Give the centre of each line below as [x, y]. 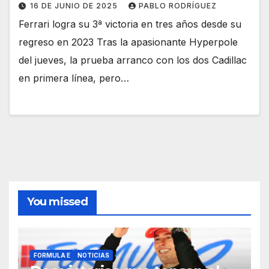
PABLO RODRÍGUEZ [178, 6]
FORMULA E [52, 255]
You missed [57, 201]
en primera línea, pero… [74, 78]
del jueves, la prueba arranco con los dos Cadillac [133, 60]
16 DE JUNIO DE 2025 [75, 6]
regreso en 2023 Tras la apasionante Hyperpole [128, 42]
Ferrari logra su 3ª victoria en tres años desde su [130, 24]
